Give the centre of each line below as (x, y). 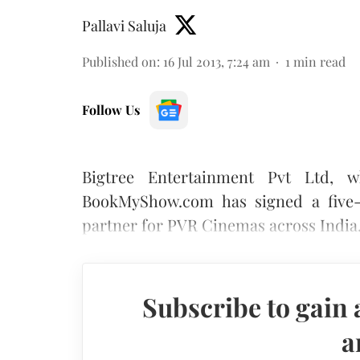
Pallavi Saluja (124, 25)
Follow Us (111, 109)
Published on (119, 61)
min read (319, 61)
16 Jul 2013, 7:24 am (217, 61)
